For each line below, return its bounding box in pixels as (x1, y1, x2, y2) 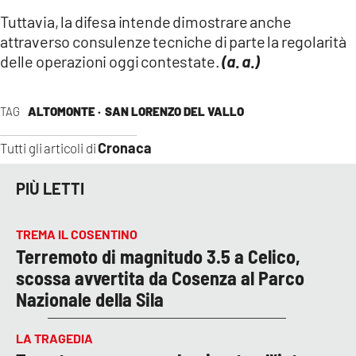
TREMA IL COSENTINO (16, 226, 137, 242)
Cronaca (98, 138, 153, 157)
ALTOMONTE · (27, 103, 101, 118)
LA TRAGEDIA (16, 330, 93, 346)
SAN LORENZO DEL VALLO (104, 103, 244, 118)
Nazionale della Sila (16, 287, 164, 311)
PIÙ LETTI (16, 179, 84, 199)
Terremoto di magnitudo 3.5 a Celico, (16, 244, 300, 268)
